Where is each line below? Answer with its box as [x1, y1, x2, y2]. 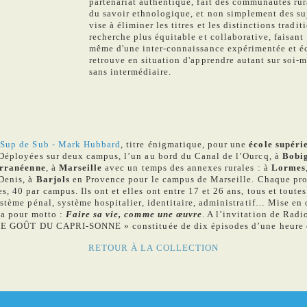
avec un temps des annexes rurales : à [102, 162, 271, 173]
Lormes [271, 162, 306, 173]
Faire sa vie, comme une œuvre [65, 209, 203, 219]
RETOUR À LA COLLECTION [88, 243, 219, 253]
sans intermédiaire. [88, 66, 172, 77]
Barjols [36, 174, 70, 184]
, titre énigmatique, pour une [121, 139, 249, 149]
